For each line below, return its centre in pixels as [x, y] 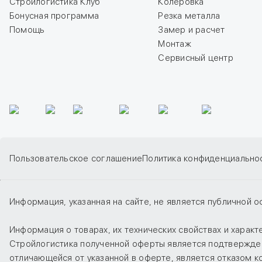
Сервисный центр [196, 58]
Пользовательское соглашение [76, 158]
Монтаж [175, 44]
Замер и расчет [192, 30]
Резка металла [189, 16]
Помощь [27, 30]
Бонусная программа [54, 16]
